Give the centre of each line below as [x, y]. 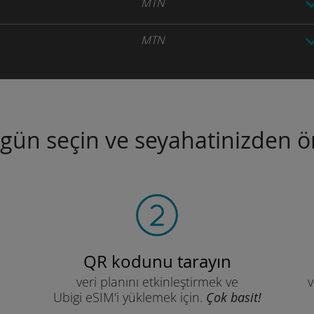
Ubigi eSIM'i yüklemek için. [129, 297]
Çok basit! [233, 297]
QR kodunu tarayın [157, 261]
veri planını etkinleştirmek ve [157, 282]
